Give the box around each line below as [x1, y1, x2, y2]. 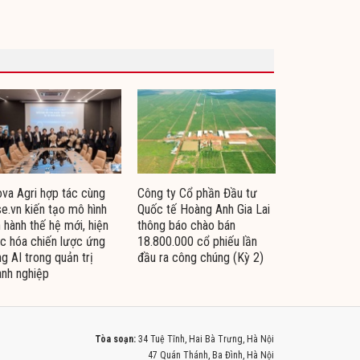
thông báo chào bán [137, 218, 235, 234]
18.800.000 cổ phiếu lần [137, 234, 257, 250]
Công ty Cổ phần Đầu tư [137, 186, 257, 202]
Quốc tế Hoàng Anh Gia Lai [137, 202, 270, 218]
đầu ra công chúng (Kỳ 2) [137, 250, 264, 266]
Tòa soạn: [95, 333, 138, 346]
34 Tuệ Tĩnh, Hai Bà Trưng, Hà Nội [138, 333, 274, 346]
